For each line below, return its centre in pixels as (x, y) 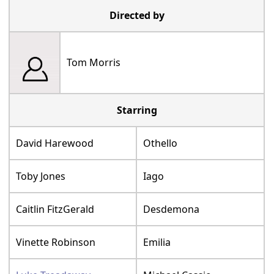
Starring (137, 110)
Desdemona (172, 209)
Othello (161, 143)
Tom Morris (94, 63)
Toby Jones (41, 176)
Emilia (157, 243)
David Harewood (55, 143)
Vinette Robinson (56, 243)
